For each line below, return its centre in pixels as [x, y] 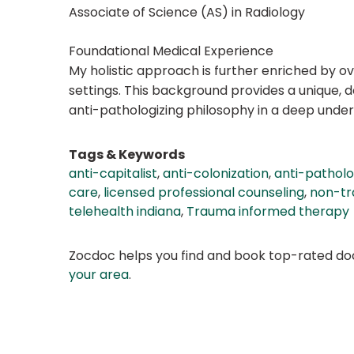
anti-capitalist [113, 174]
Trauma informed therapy [268, 212]
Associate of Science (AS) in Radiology [187, 13]
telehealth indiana [125, 212]
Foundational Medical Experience [171, 51]
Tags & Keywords [127, 155]
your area [99, 275]
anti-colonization [216, 174]
